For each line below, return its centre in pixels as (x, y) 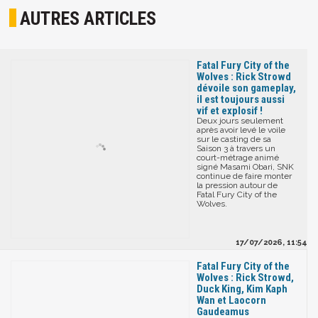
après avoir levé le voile (241, 130)
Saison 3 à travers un (236, 148)
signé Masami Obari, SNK (245, 166)
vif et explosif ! (230, 110)
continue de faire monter (244, 176)
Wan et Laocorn (231, 300)
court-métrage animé (238, 157)
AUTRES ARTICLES (88, 19)
